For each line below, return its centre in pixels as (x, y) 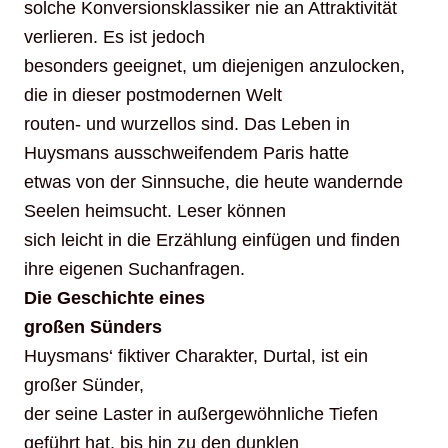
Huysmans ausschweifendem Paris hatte (186, 153)
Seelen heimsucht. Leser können (155, 211)
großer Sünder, (84, 385)
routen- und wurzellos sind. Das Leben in (187, 124)
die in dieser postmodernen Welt (153, 95)
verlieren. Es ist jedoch (114, 37)
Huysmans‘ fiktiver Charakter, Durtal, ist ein (196, 356)
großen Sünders (93, 327)
